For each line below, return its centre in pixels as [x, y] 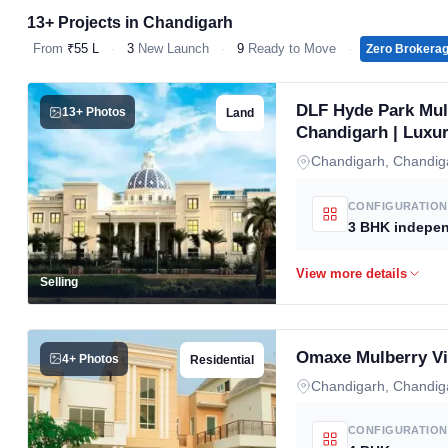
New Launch [171, 48]
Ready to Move [290, 48]
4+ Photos [90, 358]
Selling [59, 281]
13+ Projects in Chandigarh [130, 22]
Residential [222, 359]
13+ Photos [94, 112]
